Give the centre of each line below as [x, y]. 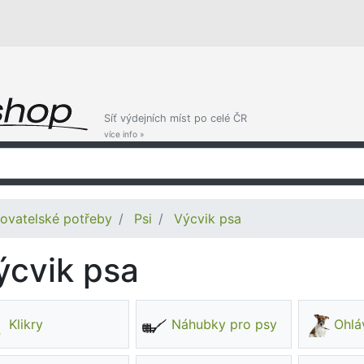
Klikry [26, 324]
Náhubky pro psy [225, 324]
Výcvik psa [208, 219]
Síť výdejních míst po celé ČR [175, 118]
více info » [124, 134]
